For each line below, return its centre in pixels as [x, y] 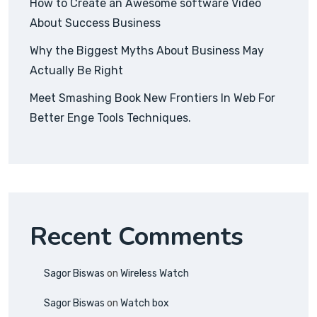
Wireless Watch [155, 274]
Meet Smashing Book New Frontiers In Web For [152, 98]
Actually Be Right [76, 71]
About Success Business [95, 23]
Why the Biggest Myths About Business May [147, 51]
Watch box [145, 304]
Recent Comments [137, 237]
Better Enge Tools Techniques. [110, 118]
